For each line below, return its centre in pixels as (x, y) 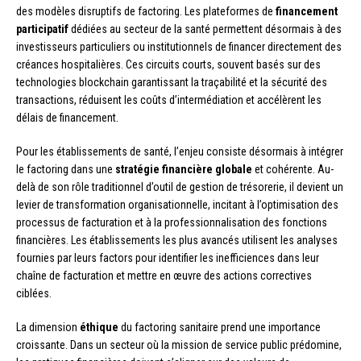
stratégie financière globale (184, 169)
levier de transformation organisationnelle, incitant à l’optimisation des (177, 204)
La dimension (48, 327)
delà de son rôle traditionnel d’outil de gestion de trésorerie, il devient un (180, 187)
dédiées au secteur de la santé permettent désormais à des (205, 29)
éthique (99, 327)
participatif (42, 29)
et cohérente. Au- (293, 169)
